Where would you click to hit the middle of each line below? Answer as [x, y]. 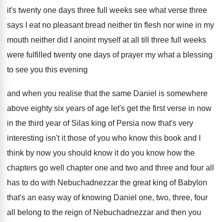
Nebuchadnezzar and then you [147, 212]
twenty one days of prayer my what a [117, 55]
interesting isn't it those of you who [67, 138]
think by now [29, 153]
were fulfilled [29, 55]
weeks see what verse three [158, 10]
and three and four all [177, 168]
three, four [190, 197]
